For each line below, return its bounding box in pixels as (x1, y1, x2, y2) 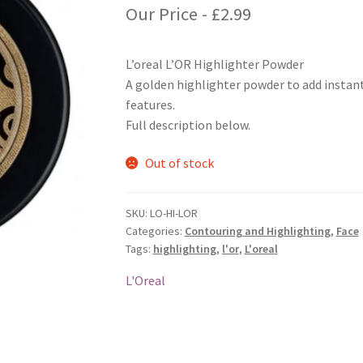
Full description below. (125, 116, 250, 133)
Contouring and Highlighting (184, 223, 331, 238)
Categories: (125, 223, 185, 238)
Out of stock (145, 155, 215, 172)
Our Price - (125, 2, 211, 25)
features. (125, 96, 175, 113)
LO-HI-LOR (149, 205, 198, 220)
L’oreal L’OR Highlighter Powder (125, 55, 304, 72)
